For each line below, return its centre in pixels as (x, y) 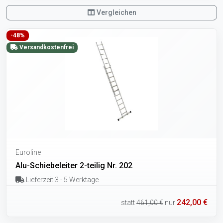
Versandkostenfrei (46, 48)
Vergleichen (116, 13)
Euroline (28, 153)
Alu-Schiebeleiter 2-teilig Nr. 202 (74, 166)
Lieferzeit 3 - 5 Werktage (61, 180)
